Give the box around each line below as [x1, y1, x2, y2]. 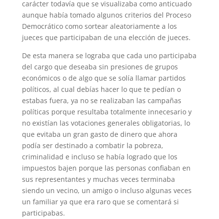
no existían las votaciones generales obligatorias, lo [22, 118, 190, 128]
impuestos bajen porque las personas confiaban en [22, 163, 191, 173]
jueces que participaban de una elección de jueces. [22, 33, 191, 42]
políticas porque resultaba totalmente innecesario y [22, 107, 192, 116]
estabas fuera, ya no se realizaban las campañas [22, 96, 181, 105]
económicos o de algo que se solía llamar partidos [22, 73, 186, 83]
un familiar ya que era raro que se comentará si [22, 197, 179, 206]
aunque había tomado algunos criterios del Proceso [22, 10, 191, 20]
